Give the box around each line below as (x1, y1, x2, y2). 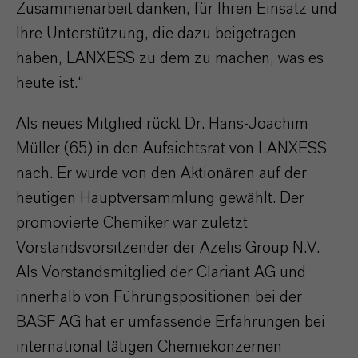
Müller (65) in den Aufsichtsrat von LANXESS (16, 141, 327, 157)
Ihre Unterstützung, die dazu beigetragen (16, 26, 296, 42)
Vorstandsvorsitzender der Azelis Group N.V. (16, 240, 320, 256)
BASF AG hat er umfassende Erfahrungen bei (16, 314, 325, 330)
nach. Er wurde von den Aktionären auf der (16, 165, 307, 181)
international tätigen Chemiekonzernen (16, 339, 282, 355)
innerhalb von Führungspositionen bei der (16, 289, 302, 305)
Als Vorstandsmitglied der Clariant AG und (16, 265, 306, 280)
